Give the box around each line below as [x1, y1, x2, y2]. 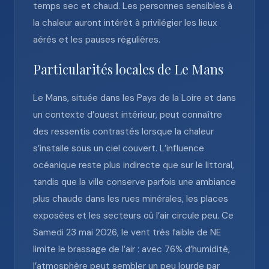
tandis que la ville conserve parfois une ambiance [33, 176, 236, 188]
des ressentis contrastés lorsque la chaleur [33, 125, 214, 138]
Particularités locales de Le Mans [33, 61, 223, 77]
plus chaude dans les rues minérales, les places [33, 193, 228, 205]
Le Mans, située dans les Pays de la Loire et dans [33, 92, 236, 104]
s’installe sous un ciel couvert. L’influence [33, 142, 204, 154]
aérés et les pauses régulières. [33, 34, 160, 46]
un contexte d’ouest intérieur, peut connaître [33, 109, 222, 121]
